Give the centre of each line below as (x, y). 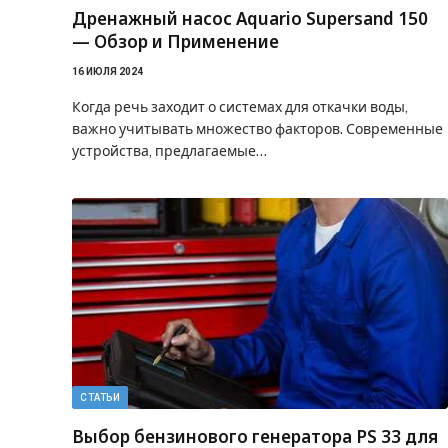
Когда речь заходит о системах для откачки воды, (240, 106)
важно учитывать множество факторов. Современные (257, 128)
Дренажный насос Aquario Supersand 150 (250, 18)
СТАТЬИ (100, 397)
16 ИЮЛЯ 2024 (107, 71)
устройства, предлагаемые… (169, 150)
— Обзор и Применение (175, 41)
